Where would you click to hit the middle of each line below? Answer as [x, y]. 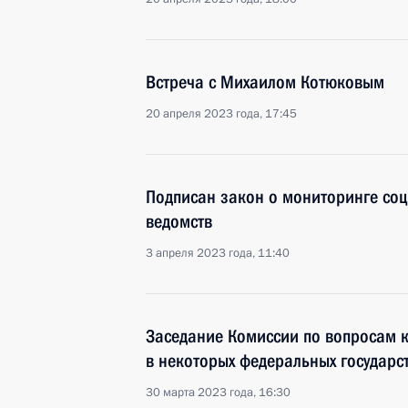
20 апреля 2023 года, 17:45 [221, 114]
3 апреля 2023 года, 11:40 [218, 253]
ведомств [179, 221]
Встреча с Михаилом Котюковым [265, 82]
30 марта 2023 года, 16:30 [218, 393]
